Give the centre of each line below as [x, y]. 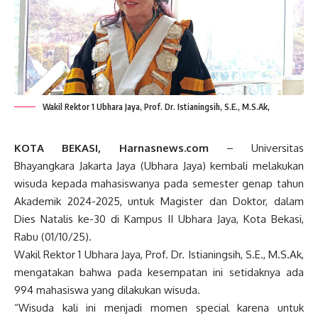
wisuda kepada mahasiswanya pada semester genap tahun [159, 183]
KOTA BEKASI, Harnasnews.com [111, 148]
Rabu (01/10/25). [53, 236]
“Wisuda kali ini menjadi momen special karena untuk [159, 307]
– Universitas [256, 148]
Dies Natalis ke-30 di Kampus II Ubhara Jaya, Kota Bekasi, [159, 219]
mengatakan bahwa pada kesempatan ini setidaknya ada [159, 272]
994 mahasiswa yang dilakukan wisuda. [107, 290]
